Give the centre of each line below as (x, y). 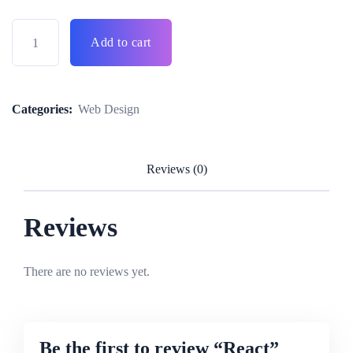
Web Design (109, 109)
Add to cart (121, 42)
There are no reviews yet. (87, 271)
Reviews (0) (176, 169)
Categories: (44, 109)
